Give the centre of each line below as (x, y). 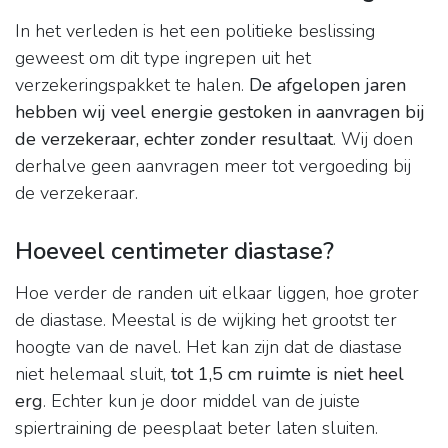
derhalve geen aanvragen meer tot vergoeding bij (213, 166)
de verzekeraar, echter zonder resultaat (174, 139)
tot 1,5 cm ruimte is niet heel (287, 374)
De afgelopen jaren (327, 85)
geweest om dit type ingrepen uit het (163, 58)
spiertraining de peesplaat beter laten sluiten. (196, 428)
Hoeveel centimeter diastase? (174, 251)
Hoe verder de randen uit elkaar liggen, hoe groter (217, 293)
